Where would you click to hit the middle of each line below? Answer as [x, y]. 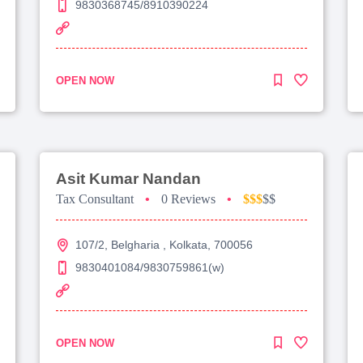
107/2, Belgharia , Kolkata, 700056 [164, 244]
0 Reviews [188, 199]
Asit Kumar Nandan [128, 178]
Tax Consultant [95, 199]
